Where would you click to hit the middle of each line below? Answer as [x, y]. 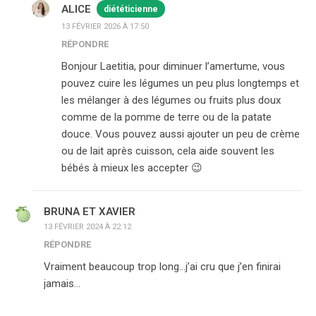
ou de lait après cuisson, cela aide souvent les [168, 151]
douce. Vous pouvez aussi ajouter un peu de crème [181, 134]
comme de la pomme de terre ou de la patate [166, 117]
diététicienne [131, 9]
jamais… [62, 284]
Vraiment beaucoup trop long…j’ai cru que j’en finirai [162, 267]
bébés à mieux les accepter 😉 [132, 168]
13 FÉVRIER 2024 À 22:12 [87, 227]
